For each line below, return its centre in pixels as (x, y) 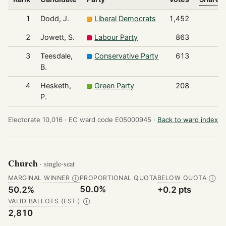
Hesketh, (55, 86)
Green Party (115, 86)
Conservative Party (127, 56)
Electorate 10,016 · (37, 120)
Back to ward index (188, 120)
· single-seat (57, 164)
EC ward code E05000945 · (112, 120)
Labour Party (116, 37)
